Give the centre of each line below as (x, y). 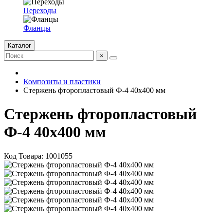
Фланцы (37, 28)
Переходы (40, 10)
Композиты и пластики (62, 82)
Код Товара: (25, 156)
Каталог (19, 45)
